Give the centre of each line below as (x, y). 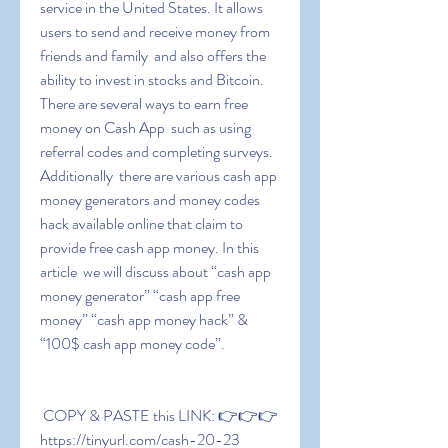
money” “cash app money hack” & (144, 319)
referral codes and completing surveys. (156, 151)
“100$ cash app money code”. (132, 343)
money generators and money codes (150, 199)
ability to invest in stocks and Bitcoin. (152, 79)
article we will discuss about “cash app (155, 271)
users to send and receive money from (155, 31)
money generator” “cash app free (140, 295)
